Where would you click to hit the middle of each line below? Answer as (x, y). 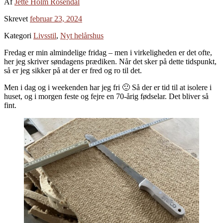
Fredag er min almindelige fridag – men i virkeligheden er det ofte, (108, 52)
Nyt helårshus (82, 35)
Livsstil (45, 35)
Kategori (19, 35)
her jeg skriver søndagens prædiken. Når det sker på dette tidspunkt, (110, 61)
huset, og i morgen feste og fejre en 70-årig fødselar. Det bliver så (106, 96)
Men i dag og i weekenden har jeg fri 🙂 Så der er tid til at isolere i (108, 87)
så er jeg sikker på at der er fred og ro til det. (73, 70)
